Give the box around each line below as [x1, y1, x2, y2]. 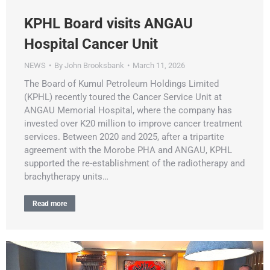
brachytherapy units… [24, 171, 108, 182]
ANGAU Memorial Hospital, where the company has [24, 104, 232, 116]
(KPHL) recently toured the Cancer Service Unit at [24, 91, 222, 102]
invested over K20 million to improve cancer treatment [24, 118, 242, 129]
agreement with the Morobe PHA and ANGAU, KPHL [24, 144, 232, 155]
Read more [33, 199, 67, 208]
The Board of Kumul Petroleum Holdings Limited [24, 78, 219, 89]
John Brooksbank [64, 60, 124, 70]
